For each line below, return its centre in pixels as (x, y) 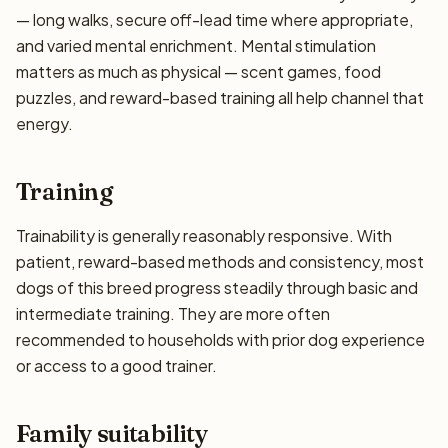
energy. (44, 123)
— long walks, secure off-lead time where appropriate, (214, 19)
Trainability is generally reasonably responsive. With (204, 235)
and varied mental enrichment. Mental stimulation (196, 45)
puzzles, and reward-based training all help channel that (220, 97)
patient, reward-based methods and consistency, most (220, 261)
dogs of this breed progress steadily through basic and (217, 287)
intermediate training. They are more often (173, 313)
